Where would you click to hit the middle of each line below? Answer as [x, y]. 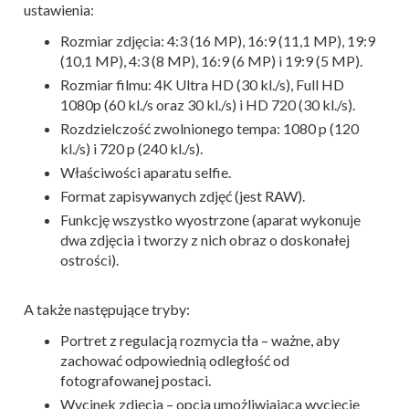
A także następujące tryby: [107, 309]
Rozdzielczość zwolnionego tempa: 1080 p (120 [210, 128]
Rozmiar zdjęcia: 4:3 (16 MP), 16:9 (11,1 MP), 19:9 [218, 40]
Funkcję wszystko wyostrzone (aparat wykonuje [210, 219]
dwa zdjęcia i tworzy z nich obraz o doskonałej [205, 239]
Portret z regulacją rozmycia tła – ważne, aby [200, 340]
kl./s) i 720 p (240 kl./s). [131, 148]
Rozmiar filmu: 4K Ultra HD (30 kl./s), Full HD [202, 84]
